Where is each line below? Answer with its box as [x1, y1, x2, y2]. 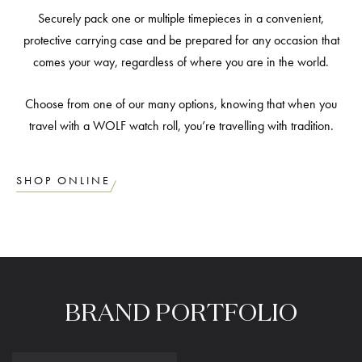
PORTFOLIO [155, 297, 297, 327]
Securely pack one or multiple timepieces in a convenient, [38, 10, 324, 27]
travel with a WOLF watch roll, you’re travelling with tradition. [28, 117, 334, 134]
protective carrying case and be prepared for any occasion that [23, 32, 339, 48]
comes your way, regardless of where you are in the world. [33, 53, 329, 70]
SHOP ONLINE [16, 173, 111, 187]
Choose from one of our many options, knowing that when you [25, 95, 337, 112]
